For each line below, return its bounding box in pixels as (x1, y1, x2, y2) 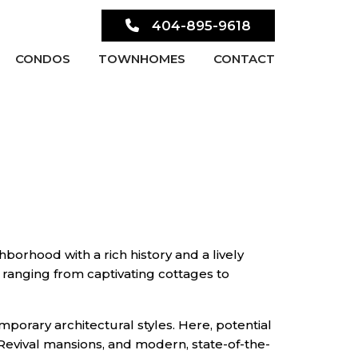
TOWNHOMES (97, 51, 185, 66)
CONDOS (14, 51, 70, 66)
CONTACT (213, 51, 275, 66)
